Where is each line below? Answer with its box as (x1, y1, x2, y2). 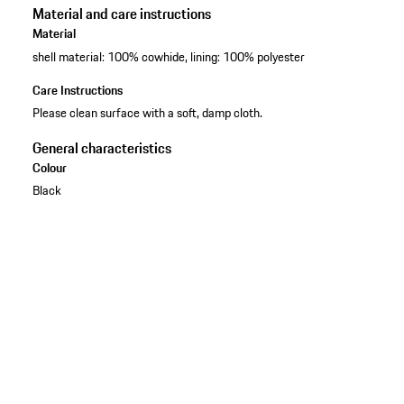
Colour (32, 157, 67, 178)
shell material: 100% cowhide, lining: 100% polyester (32, 46, 305, 67)
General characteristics (32, 136, 171, 159)
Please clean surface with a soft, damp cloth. (32, 102, 262, 123)
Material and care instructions (32, 3, 211, 25)
